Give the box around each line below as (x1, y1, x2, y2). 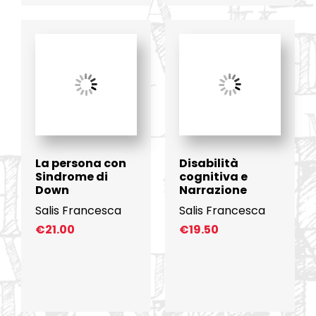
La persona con (35, 155, 126, 171)
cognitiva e (179, 169, 248, 185)
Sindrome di (35, 169, 108, 185)
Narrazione (179, 182, 247, 198)
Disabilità (179, 155, 238, 171)
